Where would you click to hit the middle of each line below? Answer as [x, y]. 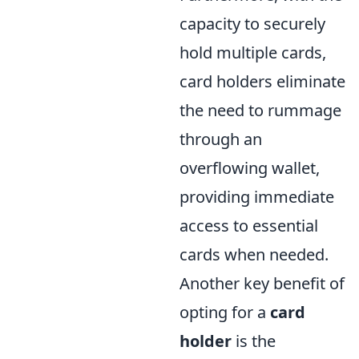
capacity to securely [252, 23]
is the [254, 341]
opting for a [225, 312]
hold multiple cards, [253, 52]
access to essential [249, 225]
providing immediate [257, 196]
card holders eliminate [262, 81]
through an [221, 139]
